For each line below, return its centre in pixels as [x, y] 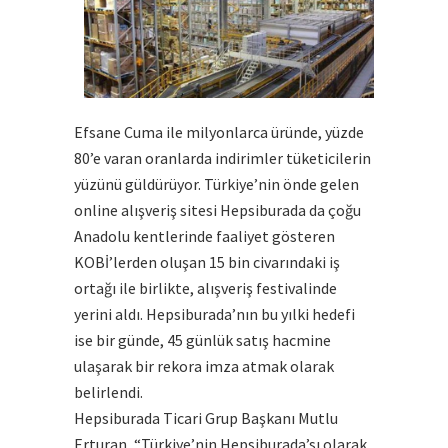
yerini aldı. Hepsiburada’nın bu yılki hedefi [214, 314]
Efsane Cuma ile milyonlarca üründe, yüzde [219, 132]
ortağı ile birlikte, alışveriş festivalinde [205, 288]
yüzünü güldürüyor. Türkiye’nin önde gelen [216, 184]
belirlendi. [108, 392]
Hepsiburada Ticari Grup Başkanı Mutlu [206, 418]
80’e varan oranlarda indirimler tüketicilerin [222, 158]
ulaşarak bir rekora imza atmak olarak [204, 366]
